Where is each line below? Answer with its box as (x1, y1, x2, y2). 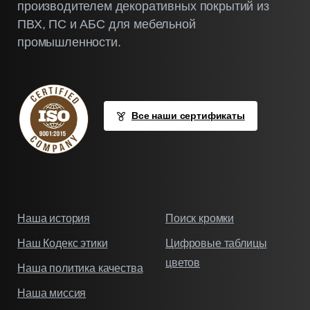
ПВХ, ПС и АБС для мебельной (17, 17, 196, 31)
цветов (165, 256, 201, 268)
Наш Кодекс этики (17, 237, 108, 249)
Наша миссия (17, 286, 86, 299)
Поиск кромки (165, 212, 235, 224)
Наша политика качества (17, 262, 143, 274)
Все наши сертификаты (131, 110, 245, 122)
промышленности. (17, 35, 121, 49)
